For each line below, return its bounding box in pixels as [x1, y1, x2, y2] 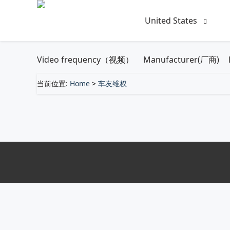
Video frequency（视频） [37, 54, 133, 65]
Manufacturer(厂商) [143, 54, 219, 65]
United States [145, 15, 199, 26]
